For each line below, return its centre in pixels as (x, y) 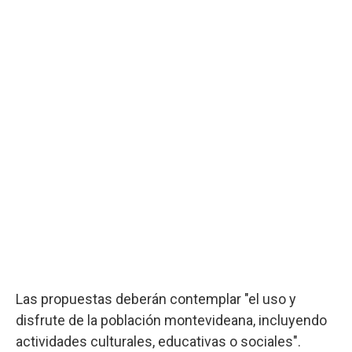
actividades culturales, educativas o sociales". (158, 341)
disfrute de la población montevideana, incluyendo (171, 320)
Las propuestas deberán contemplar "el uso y (156, 299)
